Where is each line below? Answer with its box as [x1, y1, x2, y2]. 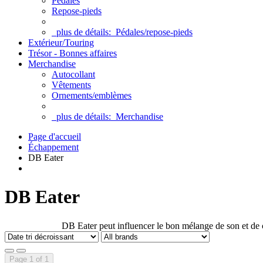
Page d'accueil [28, 131, 81, 141]
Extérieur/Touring [28, 38, 94, 48]
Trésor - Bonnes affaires [28, 48, 117, 58]
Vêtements [52, 80, 91, 90]
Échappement [28, 142, 79, 152]
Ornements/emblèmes [52, 90, 131, 100]
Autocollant [52, 69, 95, 79]
